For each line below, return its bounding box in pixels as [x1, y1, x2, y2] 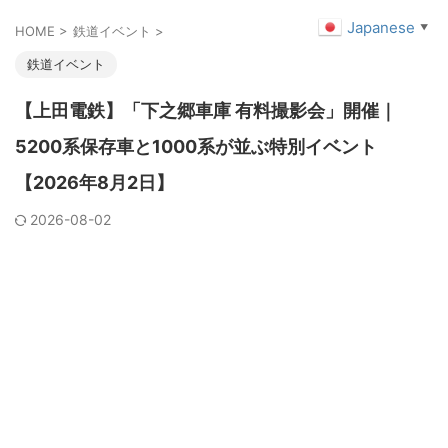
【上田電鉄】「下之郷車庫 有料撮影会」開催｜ [15, 100, 397, 121]
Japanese [347, 17, 415, 37]
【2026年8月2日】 [15, 172, 174, 193]
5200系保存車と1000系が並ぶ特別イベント [15, 136, 377, 157]
